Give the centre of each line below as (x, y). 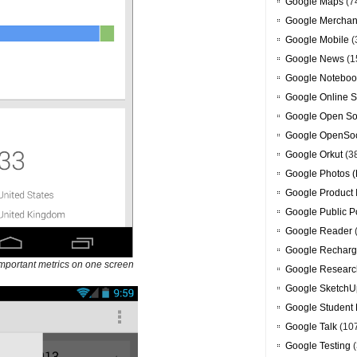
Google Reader (319, 231)
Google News (315, 59)
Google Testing (318, 346)
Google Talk (311, 327)
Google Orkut (314, 155)
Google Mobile (317, 40)
